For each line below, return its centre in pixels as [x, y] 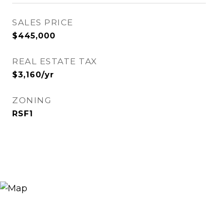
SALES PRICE [43, 22]
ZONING [32, 100]
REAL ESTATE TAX [55, 61]
